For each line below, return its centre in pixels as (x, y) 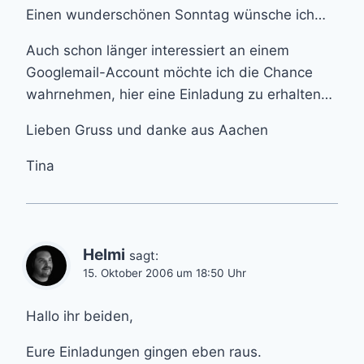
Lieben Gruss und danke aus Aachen (147, 130)
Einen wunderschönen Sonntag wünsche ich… (176, 14)
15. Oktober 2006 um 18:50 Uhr (165, 273)
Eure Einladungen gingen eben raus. (144, 351)
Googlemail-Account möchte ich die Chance (169, 72)
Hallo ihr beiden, (80, 316)
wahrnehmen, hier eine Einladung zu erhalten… (179, 94)
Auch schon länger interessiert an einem (158, 50)
